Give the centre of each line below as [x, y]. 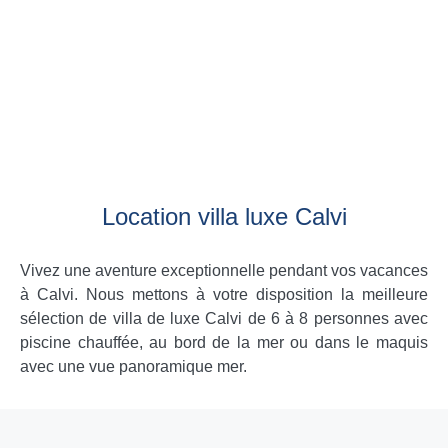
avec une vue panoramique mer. [133, 366]
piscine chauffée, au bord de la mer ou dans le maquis [224, 342]
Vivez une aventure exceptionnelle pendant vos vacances [224, 270]
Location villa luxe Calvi [224, 216]
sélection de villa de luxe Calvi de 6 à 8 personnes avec [224, 318]
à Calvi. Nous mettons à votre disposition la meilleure [224, 294]
